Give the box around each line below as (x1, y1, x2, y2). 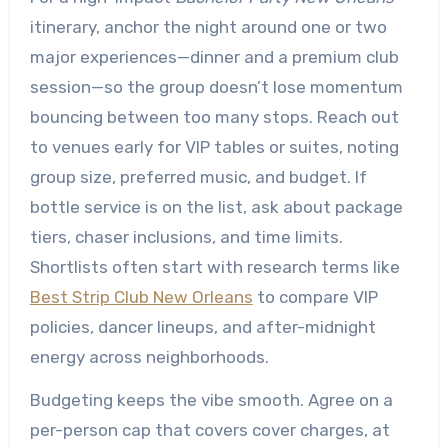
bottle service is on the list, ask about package (29, 197, 403, 217)
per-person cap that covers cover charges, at (29, 420, 390, 440)
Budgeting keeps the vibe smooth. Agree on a (29, 390, 393, 410)
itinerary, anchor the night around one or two (29, 17, 387, 37)
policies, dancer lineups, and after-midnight (29, 317, 376, 337)
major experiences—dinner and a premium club (29, 47, 399, 67)
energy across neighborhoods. (29, 347, 269, 367)
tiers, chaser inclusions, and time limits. (29, 227, 343, 247)
